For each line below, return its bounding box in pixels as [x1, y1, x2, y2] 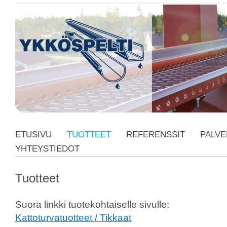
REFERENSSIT [126, 130, 185, 139]
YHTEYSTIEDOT [15, 144, 80, 154]
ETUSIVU [15, 130, 52, 139]
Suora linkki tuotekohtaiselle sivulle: [15, 199, 169, 210]
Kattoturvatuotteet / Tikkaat [15, 212, 131, 223]
